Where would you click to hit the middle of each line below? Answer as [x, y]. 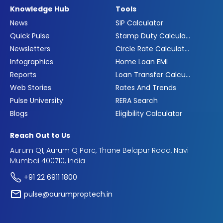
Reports [23, 75]
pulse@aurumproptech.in [68, 194]
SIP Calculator [139, 23]
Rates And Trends [146, 88]
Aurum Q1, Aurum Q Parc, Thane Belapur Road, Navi [99, 151]
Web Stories [31, 88]
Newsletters [30, 49]
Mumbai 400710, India [48, 161]
